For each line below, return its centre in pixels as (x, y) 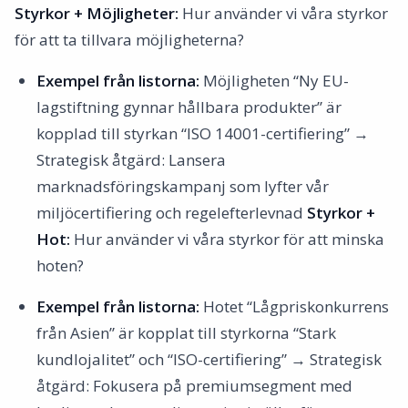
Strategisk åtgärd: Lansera (131, 160)
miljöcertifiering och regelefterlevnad (172, 213)
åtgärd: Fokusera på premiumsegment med (194, 386)
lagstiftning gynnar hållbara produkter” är (189, 107)
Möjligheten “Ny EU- (274, 81)
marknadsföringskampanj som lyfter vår (183, 186)
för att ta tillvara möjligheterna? (129, 40)
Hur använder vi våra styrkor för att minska (227, 239)
